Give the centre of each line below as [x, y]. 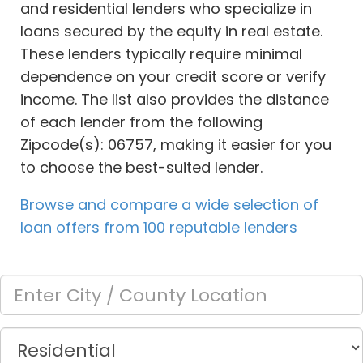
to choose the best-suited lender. [141, 168]
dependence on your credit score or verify [173, 77]
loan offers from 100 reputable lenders [159, 228]
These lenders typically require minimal [161, 54]
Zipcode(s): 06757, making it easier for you [176, 145]
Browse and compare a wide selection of [169, 205]
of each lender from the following [141, 122]
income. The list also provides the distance [175, 100]
